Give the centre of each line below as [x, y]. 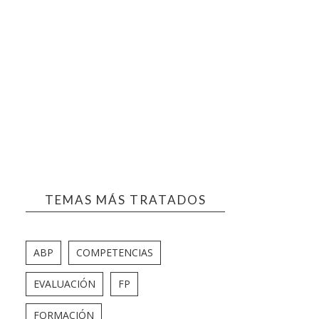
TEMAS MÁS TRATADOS [125, 199]
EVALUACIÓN [64, 283]
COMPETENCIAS [115, 252]
